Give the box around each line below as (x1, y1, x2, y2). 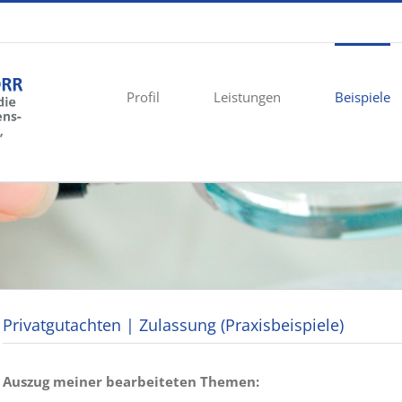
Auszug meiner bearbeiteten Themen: (3, 372, 260, 390)
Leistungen (214, 87, 281, 106)
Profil (127, 87, 160, 106)
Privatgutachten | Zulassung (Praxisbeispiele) (3, 314, 345, 336)
